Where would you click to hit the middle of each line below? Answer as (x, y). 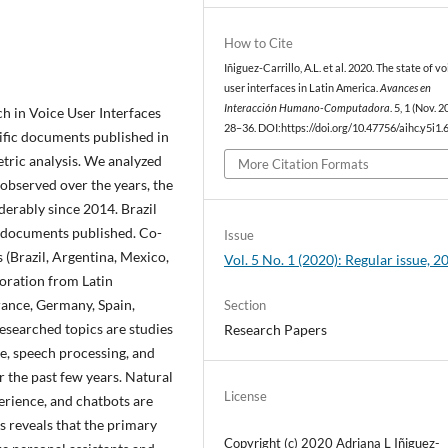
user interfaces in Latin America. (302, 88)
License (246, 395)
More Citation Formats (304, 163)
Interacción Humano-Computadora (307, 108)
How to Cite (259, 43)
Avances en (406, 88)
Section (245, 304)
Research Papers (276, 329)
